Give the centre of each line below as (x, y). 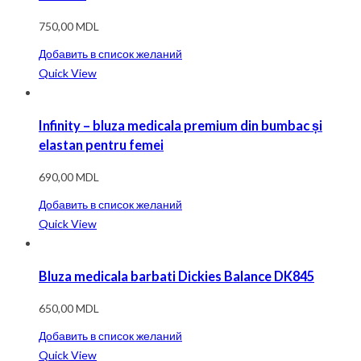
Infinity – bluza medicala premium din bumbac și (180, 125)
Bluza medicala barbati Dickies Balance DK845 (176, 276)
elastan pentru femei (101, 144)
